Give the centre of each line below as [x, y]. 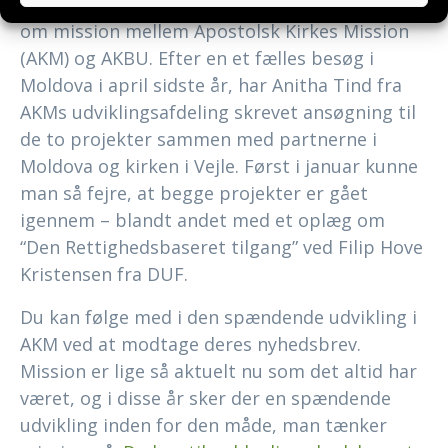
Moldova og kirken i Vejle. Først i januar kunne [219, 166]
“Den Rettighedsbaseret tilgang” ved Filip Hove [221, 247]
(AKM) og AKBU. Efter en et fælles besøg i [197, 58]
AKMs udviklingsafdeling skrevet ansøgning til [218, 112]
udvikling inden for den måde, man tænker [203, 425]
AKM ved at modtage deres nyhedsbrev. [190, 344]
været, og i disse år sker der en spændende [205, 398]
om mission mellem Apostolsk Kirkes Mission [214, 31]
